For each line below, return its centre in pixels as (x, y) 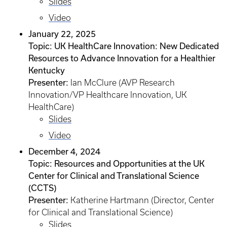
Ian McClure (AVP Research (122, 83)
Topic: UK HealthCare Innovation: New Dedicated (124, 46)
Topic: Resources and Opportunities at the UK (117, 163)
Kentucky (47, 70)
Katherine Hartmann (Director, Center (141, 200)
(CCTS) (42, 188)
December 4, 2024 (64, 151)
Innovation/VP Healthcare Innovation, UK (108, 95)
